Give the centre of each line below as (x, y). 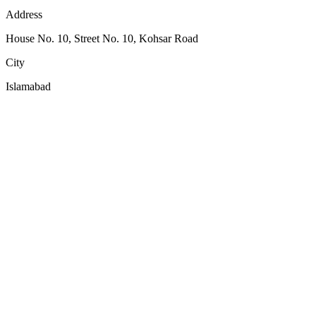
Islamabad (28, 86)
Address (24, 14)
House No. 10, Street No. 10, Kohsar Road (102, 38)
